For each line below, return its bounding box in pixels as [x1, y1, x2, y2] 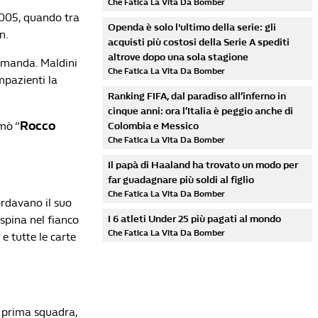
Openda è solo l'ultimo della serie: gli [108, 21, 276, 33]
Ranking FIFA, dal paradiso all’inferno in [108, 90, 286, 102]
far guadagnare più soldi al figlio [108, 174, 254, 186]
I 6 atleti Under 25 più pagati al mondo [108, 213, 281, 225]
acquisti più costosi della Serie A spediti [108, 36, 290, 48]
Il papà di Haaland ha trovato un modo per [108, 159, 298, 171]
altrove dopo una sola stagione [108, 51, 248, 63]
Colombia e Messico [108, 120, 199, 132]
